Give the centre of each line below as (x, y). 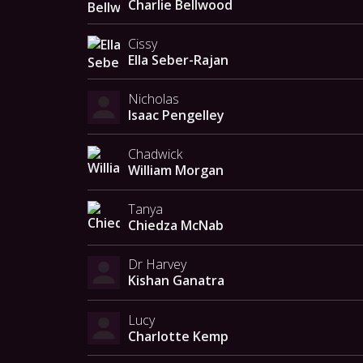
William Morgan (176, 171)
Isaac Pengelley (177, 115)
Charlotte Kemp (179, 336)
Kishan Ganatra (177, 281)
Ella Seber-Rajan (179, 60)
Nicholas (154, 98)
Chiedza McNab (176, 226)
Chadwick (156, 154)
